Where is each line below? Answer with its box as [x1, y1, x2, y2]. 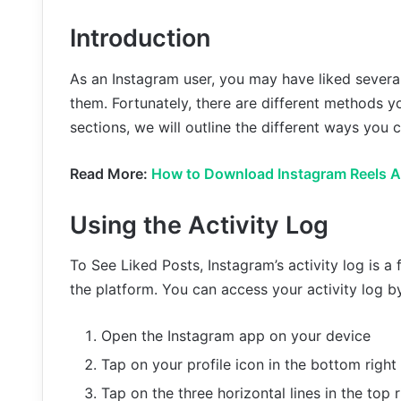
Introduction [70, 23, 210, 54]
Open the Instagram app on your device [101, 327, 371, 346]
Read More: [70, 164, 151, 183]
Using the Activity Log [70, 209, 328, 240]
